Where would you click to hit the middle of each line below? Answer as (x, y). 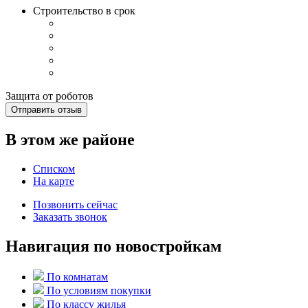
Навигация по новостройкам (113, 246)
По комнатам (77, 276)
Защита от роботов (49, 96)
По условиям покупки (99, 290)
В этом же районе (70, 139)
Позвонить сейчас (75, 204)
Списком (54, 168)
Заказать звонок (70, 217)
